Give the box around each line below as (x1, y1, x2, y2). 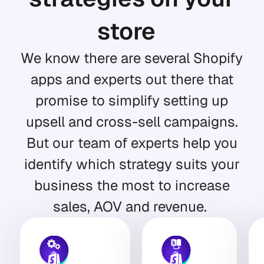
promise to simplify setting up (35, 91, 229, 110)
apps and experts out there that (30, 70, 233, 88)
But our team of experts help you (26, 134, 237, 152)
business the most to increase (34, 176, 230, 194)
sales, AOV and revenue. (53, 197, 211, 216)
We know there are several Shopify (21, 49, 243, 67)
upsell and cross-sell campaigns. (25, 113, 238, 131)
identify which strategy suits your (24, 155, 240, 173)
